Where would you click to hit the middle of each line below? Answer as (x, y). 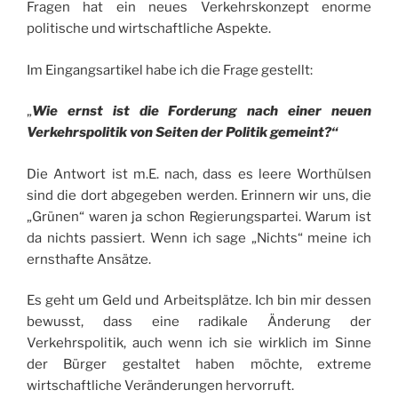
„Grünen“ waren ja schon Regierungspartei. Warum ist (199, 216)
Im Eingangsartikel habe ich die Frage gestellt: (170, 70)
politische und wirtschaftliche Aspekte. (149, 29)
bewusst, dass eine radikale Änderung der (199, 322)
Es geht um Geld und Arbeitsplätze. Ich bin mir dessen (199, 301)
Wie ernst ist (86, 111)
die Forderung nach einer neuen (255, 111)
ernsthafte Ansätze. (89, 259)
